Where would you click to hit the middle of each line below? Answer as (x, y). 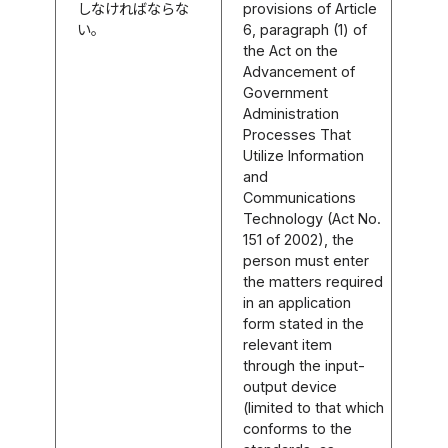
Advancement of (299, 71)
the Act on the (291, 50)
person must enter (306, 260)
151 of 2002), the (299, 239)
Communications (300, 197)
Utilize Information (304, 155)
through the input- (304, 365)
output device (290, 386)
